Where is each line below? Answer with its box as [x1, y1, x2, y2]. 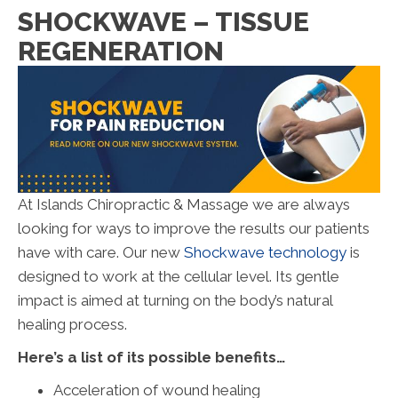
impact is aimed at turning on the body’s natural [18, 291, 332, 309]
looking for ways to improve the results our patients [18, 219, 370, 237]
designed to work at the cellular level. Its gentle [18, 267, 339, 285]
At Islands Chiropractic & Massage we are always [18, 195, 350, 213]
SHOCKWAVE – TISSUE [18, 5, 309, 37]
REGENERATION [18, 35, 224, 67]
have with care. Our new [18, 243, 184, 261]
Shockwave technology [184, 243, 346, 261]
